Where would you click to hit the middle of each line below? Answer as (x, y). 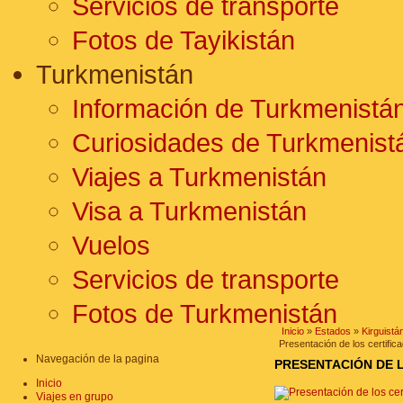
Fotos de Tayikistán (184, 40)
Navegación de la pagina (98, 359)
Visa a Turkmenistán (189, 211)
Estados (333, 331)
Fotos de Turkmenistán (205, 313)
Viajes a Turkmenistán (199, 177)
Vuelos (111, 245)
